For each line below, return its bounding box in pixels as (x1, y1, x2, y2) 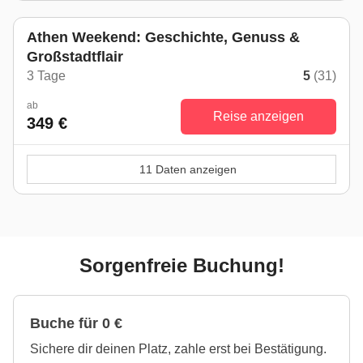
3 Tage (27, 69, 66, 83)
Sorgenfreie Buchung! (79, 254, 284, 276)
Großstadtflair (27, 49, 123, 65)
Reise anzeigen (213, 109, 304, 123)
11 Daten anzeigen (139, 163, 237, 176)
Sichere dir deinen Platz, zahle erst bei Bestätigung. (30, 342, 327, 356)
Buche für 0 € (30, 315, 122, 331)
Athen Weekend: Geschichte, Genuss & (27, 29, 300, 45)
